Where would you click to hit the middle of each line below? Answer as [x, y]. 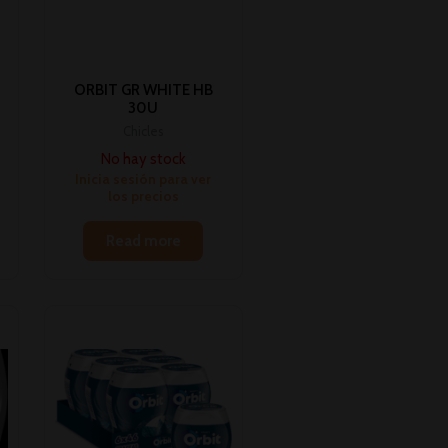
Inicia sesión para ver [143, 178]
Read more [143, 241]
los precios [143, 195]
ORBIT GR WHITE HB [143, 89]
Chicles [143, 132]
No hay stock [143, 158]
